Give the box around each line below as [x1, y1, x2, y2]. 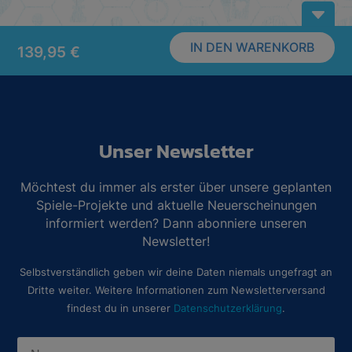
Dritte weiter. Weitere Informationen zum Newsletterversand [27, 284, 325, 297]
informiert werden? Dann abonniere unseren [46, 215, 306, 232]
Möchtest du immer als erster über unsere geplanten [20, 179, 332, 196]
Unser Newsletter [98, 136, 254, 167]
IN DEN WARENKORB [189, 39, 314, 56]
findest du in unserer [67, 302, 174, 315]
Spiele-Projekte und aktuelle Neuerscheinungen [35, 197, 317, 214]
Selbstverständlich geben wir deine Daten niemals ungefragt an [20, 266, 332, 279]
